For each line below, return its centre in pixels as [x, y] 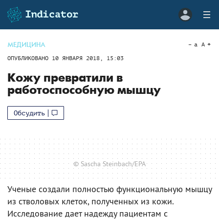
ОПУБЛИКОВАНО [30, 58]
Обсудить [29, 113]
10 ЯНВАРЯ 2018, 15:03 [88, 58]
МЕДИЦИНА [26, 45]
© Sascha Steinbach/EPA [109, 164]
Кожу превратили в [65, 78]
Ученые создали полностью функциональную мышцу [109, 189]
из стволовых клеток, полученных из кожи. [90, 201]
